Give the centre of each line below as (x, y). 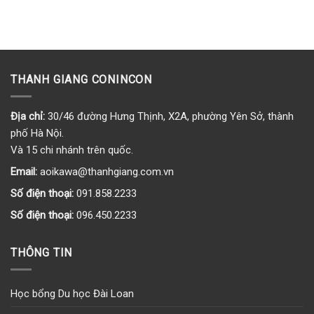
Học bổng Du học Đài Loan (72, 293)
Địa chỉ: (29, 117)
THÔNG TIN (42, 252)
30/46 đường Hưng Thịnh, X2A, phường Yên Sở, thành (171, 117)
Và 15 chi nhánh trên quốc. (72, 150)
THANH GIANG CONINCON (81, 80)
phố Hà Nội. (37, 134)
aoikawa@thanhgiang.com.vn (105, 172)
